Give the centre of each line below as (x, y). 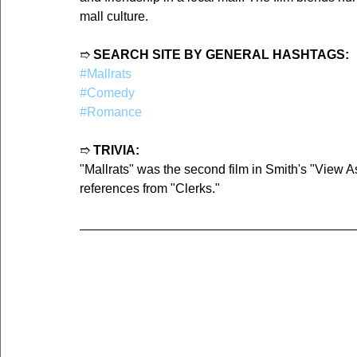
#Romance (111, 112)
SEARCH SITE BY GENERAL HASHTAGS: (221, 54)
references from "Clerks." (150, 188)
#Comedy (107, 92)
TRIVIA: (116, 150)
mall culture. (114, 16)
